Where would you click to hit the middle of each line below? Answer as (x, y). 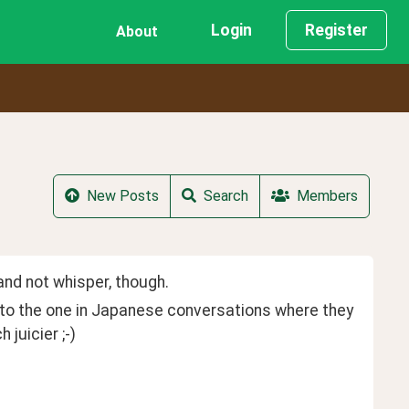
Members (327, 196)
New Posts (123, 196)
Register (336, 30)
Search (226, 196)
